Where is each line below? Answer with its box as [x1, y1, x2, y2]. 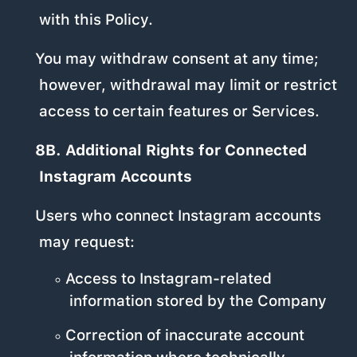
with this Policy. [39, 10, 154, 29]
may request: [39, 233, 135, 252]
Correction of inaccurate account [65, 326, 304, 345]
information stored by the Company [69, 292, 327, 311]
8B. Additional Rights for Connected [34, 141, 307, 160]
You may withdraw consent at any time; [34, 49, 319, 69]
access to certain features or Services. [39, 102, 320, 121]
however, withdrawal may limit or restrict [39, 76, 338, 95]
